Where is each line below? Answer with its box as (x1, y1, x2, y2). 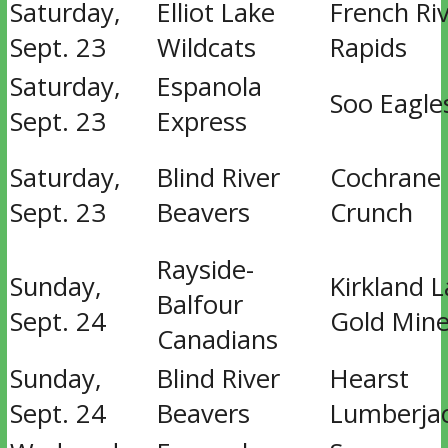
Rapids (329, 30, 407, 65)
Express (156, 104, 247, 139)
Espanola (156, 69, 262, 104)
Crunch (329, 195, 413, 230)
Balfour (156, 287, 243, 322)
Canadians (156, 322, 278, 357)
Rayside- (156, 252, 254, 287)
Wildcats (156, 30, 256, 65)
